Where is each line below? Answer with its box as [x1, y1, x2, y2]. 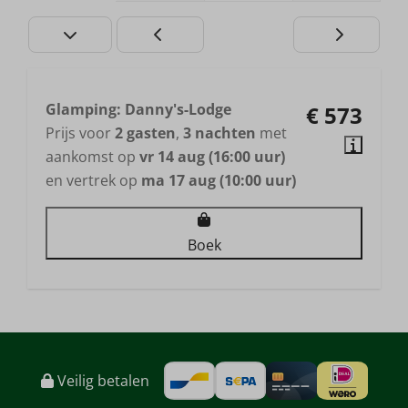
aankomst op [46, 147, 139, 167]
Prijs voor [46, 123, 115, 143]
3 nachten [183, 123, 256, 143]
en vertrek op [46, 170, 141, 190]
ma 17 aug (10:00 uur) [141, 170, 296, 190]
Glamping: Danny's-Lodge [46, 99, 231, 119]
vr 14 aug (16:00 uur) [139, 147, 285, 167]
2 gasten [115, 123, 176, 143]
